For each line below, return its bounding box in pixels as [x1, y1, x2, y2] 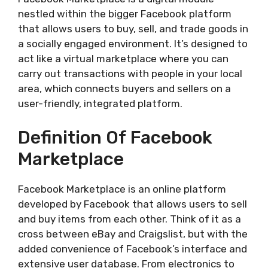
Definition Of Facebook [18, 126, 212, 148]
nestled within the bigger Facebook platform [18, 8, 232, 20]
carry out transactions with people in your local [18, 68, 242, 80]
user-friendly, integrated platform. [18, 98, 182, 109]
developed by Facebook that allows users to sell [18, 197, 247, 210]
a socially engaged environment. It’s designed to [18, 38, 248, 50]
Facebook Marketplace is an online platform [18, 182, 226, 195]
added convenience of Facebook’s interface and [18, 242, 247, 255]
